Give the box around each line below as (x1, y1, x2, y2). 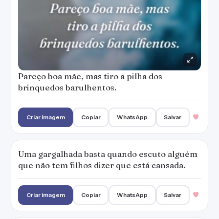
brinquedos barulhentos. (18, 82, 116, 92)
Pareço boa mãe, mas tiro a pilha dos (18, 71, 162, 81)
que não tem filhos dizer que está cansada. (18, 160, 185, 170)
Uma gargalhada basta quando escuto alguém (18, 149, 197, 159)
